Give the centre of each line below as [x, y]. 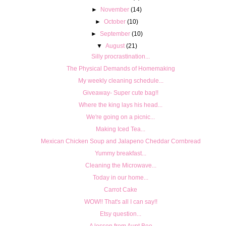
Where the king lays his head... [121, 105]
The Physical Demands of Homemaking [121, 68]
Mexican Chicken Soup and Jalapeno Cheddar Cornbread [121, 141]
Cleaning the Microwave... [121, 165]
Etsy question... [121, 214]
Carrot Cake [121, 189]
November [115, 9]
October [115, 21]
